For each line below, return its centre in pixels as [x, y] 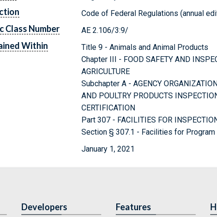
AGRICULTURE [106, 71]
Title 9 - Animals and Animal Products [145, 47]
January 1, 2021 [108, 149]
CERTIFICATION [108, 108]
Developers [44, 207]
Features [133, 207]
